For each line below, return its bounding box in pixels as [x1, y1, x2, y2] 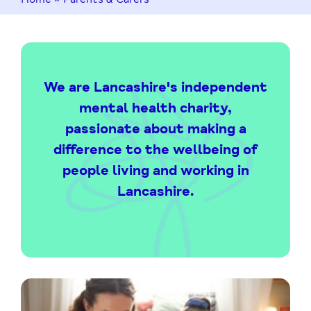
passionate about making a [65, 119, 246, 137]
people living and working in [62, 161, 249, 179]
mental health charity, [79, 99, 232, 117]
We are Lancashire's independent [44, 78, 267, 96]
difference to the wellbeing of [53, 140, 258, 158]
